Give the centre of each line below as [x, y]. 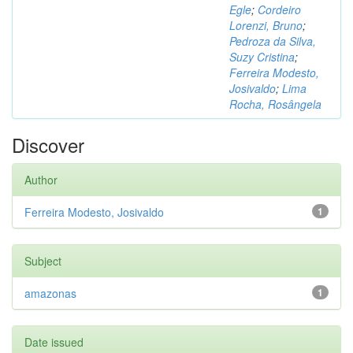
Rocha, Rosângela [275, 104]
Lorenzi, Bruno [266, 25]
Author [41, 180]
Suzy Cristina [262, 57]
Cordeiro [279, 9]
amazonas [50, 293]
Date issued [54, 342]
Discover [48, 145]
